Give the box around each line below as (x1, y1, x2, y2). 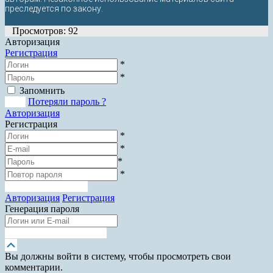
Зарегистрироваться (5, 181, 88, 193)
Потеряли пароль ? (28, 96, 106, 107)
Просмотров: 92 (12, 26, 78, 37)
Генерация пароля (5, 204, 79, 214)
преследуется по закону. (5, 4, 103, 14)
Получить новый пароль (5, 227, 107, 239)
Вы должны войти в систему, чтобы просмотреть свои (5, 251, 231, 262)
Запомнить (19, 85, 65, 96)
